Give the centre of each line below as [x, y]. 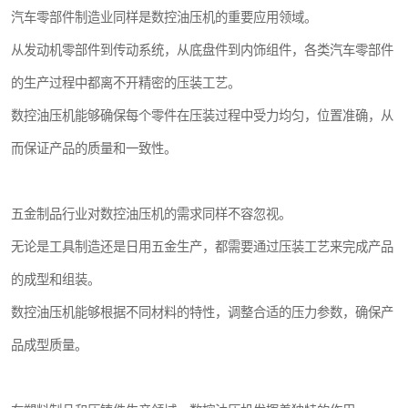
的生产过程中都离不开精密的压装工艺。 [126, 83]
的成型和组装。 [56, 280]
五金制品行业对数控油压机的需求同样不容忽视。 [151, 214]
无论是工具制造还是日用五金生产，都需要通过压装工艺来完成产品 [202, 247]
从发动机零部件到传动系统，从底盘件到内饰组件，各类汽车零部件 [202, 50]
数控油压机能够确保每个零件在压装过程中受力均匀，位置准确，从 [202, 116]
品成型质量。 [49, 345]
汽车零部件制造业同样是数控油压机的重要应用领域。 [164, 17]
